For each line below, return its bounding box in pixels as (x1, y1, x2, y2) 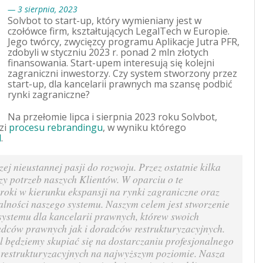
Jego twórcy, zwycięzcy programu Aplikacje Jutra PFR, (8, 35, 240, 48)
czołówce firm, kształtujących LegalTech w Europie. (8, 25, 230, 38)
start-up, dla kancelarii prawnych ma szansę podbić (8, 77, 232, 90)
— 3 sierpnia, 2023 (8, 4, 77, 15)
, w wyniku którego (103, 121, 186, 134)
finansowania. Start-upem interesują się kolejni (8, 56, 214, 69)
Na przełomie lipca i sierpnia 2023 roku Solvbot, (8, 110, 217, 123)
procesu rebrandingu (9, 121, 103, 134)
